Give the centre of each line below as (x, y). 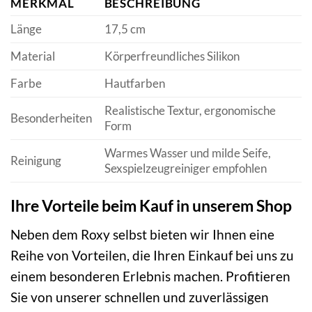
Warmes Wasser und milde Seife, (187, 153)
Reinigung (36, 161)
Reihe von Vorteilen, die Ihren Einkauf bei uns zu (152, 255)
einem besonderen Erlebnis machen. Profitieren (150, 276)
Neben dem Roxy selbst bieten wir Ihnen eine (142, 234)
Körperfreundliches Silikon (172, 56)
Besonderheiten (51, 118)
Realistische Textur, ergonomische (190, 111)
